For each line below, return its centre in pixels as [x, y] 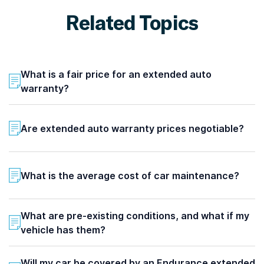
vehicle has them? [63, 230]
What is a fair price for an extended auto [116, 74]
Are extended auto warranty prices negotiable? [132, 128]
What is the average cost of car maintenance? [130, 175]
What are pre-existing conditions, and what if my [135, 215]
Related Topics [132, 22]
